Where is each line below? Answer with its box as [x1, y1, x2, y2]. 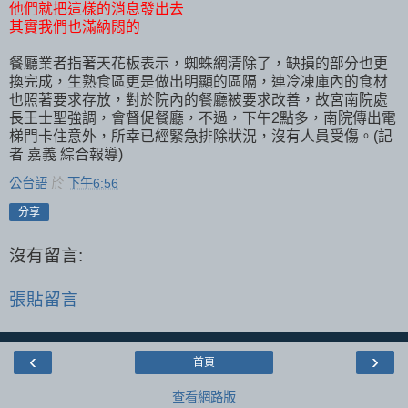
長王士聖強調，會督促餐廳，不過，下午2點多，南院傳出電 [9, 109, 396, 126]
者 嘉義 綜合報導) [9, 146, 123, 162]
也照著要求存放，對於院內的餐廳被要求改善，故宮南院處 [9, 91, 388, 107]
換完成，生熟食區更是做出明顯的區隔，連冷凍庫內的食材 [9, 73, 388, 89]
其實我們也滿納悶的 [9, 18, 140, 35]
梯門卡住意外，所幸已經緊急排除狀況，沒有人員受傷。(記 [9, 127, 393, 144]
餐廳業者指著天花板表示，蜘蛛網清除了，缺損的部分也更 [9, 55, 388, 71]
